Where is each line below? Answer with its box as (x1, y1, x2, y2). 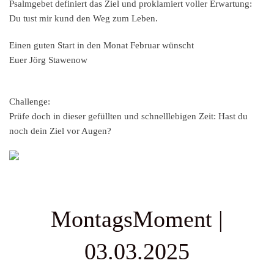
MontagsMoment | (51, 206, 223, 232)
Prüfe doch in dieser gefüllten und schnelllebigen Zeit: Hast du (9, 111, 248, 122)
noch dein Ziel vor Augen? (9, 126, 111, 136)
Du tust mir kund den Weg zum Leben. (9, 13, 158, 24)
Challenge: (9, 97, 53, 107)
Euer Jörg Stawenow (9, 55, 87, 65)
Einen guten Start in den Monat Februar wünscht (9, 40, 194, 51)
